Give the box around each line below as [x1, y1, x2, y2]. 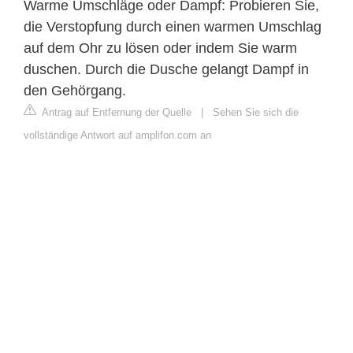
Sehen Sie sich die [213, 106, 299, 118]
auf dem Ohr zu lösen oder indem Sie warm [24, 39, 297, 56]
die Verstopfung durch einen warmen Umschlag [24, 18, 321, 35]
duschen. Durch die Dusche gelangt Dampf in [24, 61, 309, 77]
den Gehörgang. [24, 82, 126, 98]
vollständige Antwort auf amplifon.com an [24, 128, 211, 141]
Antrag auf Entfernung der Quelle [39, 106, 191, 118]
